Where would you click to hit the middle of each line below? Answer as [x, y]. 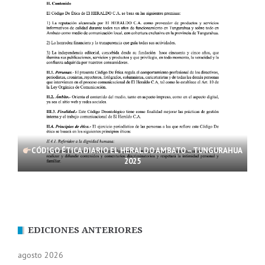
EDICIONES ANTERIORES [85, 230]
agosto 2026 [41, 255]
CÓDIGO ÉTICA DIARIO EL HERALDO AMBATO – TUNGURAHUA [137, 151]
